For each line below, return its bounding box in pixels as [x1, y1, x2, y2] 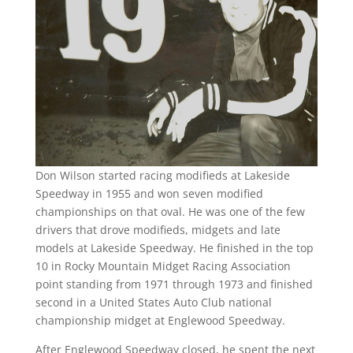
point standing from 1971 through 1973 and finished [35, 276, 313, 292]
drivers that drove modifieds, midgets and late [35, 221, 281, 237]
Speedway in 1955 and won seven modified [35, 185, 263, 201]
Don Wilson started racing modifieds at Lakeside [35, 167, 290, 183]
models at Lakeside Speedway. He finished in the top [35, 240, 314, 255]
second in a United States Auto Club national [35, 294, 272, 310]
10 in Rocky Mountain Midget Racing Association [35, 258, 291, 273]
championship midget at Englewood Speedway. [35, 312, 285, 328]
